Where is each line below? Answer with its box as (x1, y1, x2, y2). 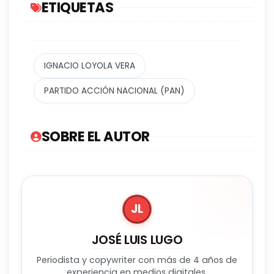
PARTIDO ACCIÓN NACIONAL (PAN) (44, 85, 185, 97)
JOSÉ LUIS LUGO (91, 231, 183, 249)
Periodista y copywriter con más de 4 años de (37, 254, 237, 267)
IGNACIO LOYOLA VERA (44, 60, 135, 72)
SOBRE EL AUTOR (41, 127, 150, 147)
